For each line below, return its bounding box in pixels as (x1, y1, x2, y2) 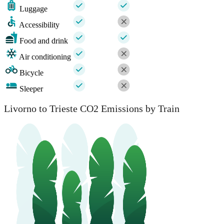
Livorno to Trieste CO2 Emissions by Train (4, 103, 179, 114)
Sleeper (19, 84, 43, 93)
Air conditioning (19, 52, 71, 61)
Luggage (19, 4, 47, 13)
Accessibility (19, 20, 59, 29)
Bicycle (19, 68, 43, 77)
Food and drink (19, 36, 68, 45)
